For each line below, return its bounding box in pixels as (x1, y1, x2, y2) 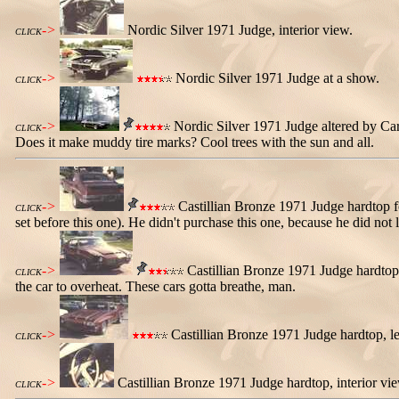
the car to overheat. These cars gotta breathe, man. (15, 279, 296, 294)
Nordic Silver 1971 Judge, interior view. (127, 22, 353, 37)
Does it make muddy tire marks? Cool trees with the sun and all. (15, 134, 374, 150)
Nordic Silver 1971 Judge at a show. (172, 70, 379, 85)
